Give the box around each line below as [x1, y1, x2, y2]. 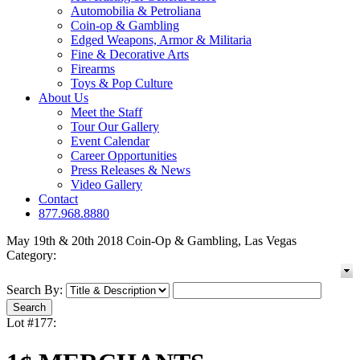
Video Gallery [71, 178, 142, 192]
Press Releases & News [71, 163, 190, 178]
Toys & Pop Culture [71, 76, 173, 91]
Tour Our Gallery [71, 120, 159, 134]
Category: [6, 248, 56, 263]
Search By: [6, 283, 63, 297]
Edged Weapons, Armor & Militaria [71, 33, 252, 47]
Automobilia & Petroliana [71, 4, 201, 18]
